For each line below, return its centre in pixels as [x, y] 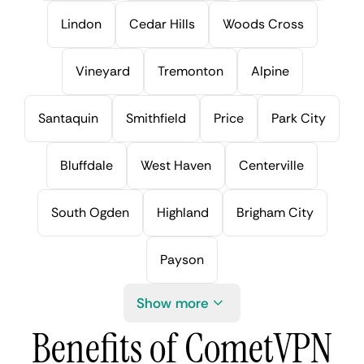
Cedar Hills [162, 24]
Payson [182, 259]
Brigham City [275, 212]
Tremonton [190, 71]
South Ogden [90, 212]
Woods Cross [263, 24]
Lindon [81, 24]
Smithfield [156, 118]
